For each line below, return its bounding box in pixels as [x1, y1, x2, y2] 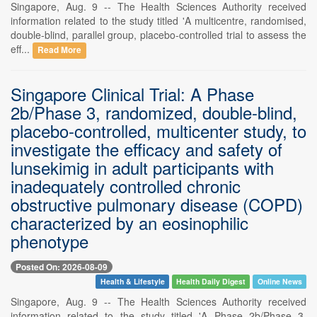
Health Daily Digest [176, 275, 246, 287]
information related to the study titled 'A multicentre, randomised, [11, 13, 306, 28]
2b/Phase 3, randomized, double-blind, [11, 100, 297, 125]
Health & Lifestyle [100, 275, 165, 287]
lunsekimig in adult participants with [11, 155, 274, 180]
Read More [38, 44, 82, 57]
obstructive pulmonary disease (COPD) [11, 192, 303, 217]
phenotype [11, 229, 88, 254]
